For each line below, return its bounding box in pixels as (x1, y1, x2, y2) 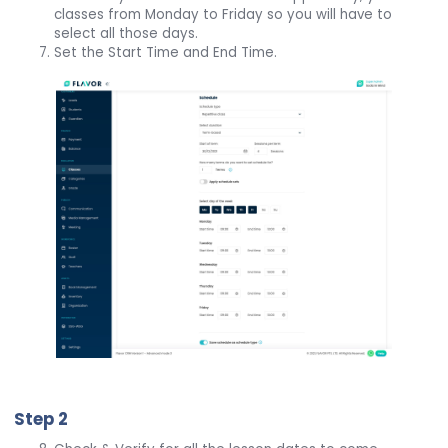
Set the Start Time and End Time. (54, 43, 278, 63)
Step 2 (14, 408, 69, 432)
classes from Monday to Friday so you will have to (54, 5, 393, 25)
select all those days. (54, 24, 199, 44)
